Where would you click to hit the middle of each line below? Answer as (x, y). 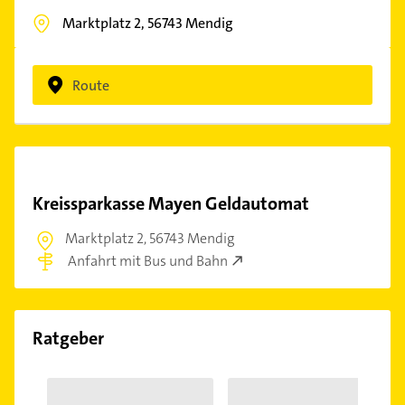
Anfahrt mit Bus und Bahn (148, 260)
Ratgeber (68, 338)
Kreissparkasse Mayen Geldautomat (171, 203)
